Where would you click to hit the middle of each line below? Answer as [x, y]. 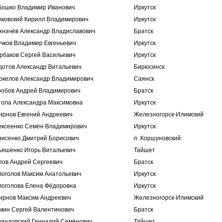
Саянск [144, 79]
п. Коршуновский [157, 138]
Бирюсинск [149, 67]
